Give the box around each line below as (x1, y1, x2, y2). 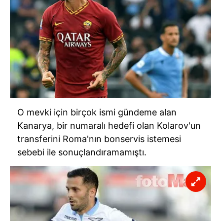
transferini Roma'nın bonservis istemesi (17, 134, 181, 145)
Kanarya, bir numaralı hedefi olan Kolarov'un (17, 120, 201, 131)
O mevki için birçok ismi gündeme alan (17, 107, 177, 118)
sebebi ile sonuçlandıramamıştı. (17, 147, 147, 158)
